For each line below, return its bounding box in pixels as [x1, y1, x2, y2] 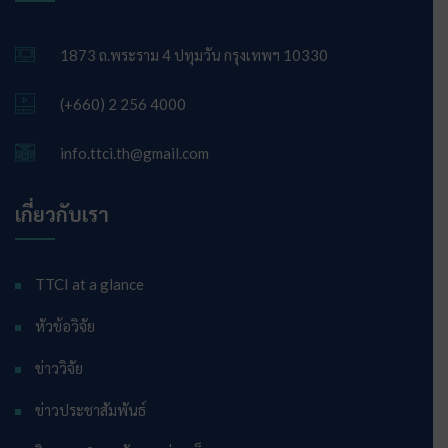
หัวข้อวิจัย [35, 317, 95, 335]
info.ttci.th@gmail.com [60, 144, 209, 162]
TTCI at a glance [35, 275, 144, 293]
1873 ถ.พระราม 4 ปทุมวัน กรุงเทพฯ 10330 [60, 46, 328, 64]
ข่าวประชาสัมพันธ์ [35, 401, 146, 419]
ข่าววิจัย [35, 359, 83, 377]
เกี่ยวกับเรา [15, 202, 109, 226]
